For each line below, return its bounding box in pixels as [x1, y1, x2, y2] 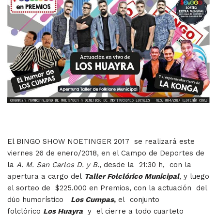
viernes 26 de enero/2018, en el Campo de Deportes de [7, 148, 204, 157]
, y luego [179, 171, 209, 181]
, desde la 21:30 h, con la [99, 160, 191, 169]
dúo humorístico [7, 195, 71, 204]
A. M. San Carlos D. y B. [16, 160, 99, 169]
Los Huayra [43, 206, 83, 216]
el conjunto [116, 195, 159, 204]
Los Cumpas [71, 195, 114, 204]
